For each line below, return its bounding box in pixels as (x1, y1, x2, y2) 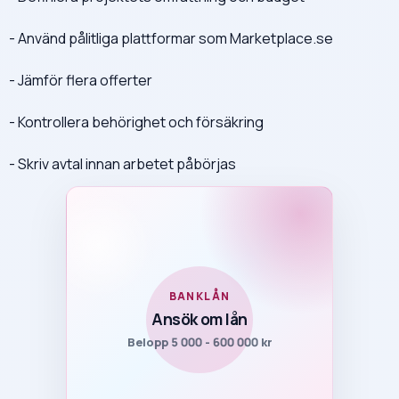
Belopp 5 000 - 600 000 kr (126, 333, 273, 350)
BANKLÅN (168, 288, 231, 304)
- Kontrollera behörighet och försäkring (9, 111, 264, 132)
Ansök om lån (151, 307, 248, 330)
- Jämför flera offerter (9, 69, 152, 90)
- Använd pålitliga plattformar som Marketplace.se (9, 28, 333, 48)
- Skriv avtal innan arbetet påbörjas (9, 153, 236, 174)
